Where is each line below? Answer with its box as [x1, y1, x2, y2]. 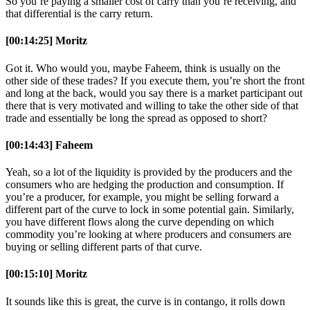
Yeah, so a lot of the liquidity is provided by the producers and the [6, 166, 292, 179]
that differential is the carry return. [6, 8, 153, 20]
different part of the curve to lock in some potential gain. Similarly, [6, 203, 294, 216]
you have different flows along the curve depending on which [6, 216, 274, 228]
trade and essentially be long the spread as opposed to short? [6, 111, 267, 124]
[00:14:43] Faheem [6, 138, 93, 151]
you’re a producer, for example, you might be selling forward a [6, 191, 279, 203]
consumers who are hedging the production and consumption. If [6, 179, 284, 191]
